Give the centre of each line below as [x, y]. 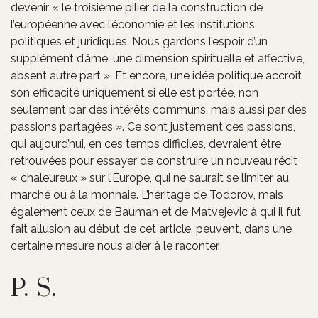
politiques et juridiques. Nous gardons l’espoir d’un [139, 41]
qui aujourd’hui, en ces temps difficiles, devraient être [146, 143]
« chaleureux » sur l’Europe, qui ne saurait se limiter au [150, 177]
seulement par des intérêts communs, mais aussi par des [159, 109]
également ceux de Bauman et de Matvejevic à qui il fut [156, 212]
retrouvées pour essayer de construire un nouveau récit [154, 160]
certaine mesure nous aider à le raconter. [115, 246]
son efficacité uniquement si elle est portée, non [135, 92]
